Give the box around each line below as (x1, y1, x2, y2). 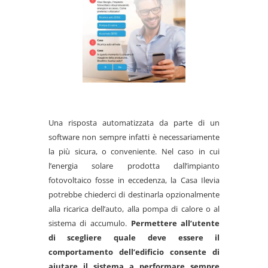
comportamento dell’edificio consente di (48, 246, 220, 257)
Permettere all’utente (130, 217, 220, 229)
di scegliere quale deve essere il (48, 232, 220, 243)
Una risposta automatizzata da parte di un (48, 117, 220, 128)
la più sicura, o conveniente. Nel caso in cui (48, 145, 220, 157)
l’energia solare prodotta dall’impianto (48, 160, 220, 171)
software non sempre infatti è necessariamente (48, 131, 220, 142)
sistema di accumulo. (48, 217, 131, 229)
